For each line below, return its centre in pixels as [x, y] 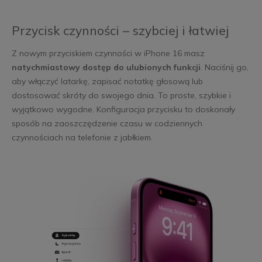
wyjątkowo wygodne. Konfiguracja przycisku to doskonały [123, 110]
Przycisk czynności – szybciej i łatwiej [120, 31]
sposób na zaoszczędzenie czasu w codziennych [107, 124]
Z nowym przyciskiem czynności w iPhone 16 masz [108, 54]
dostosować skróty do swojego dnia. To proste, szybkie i [121, 96]
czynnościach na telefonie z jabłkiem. [82, 138]
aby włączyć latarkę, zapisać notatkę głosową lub [107, 82]
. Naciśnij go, [224, 68]
